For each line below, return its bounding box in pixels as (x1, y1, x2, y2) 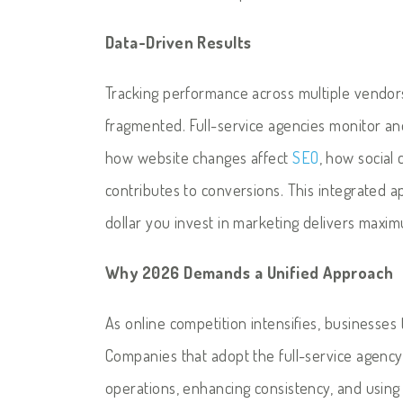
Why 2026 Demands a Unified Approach (105, 262, 394, 282)
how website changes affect (105, 147, 293, 167)
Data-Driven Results (105, 31, 252, 52)
